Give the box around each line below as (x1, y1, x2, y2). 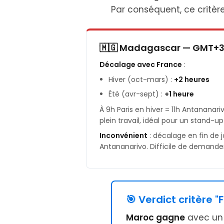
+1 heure (164, 89, 194, 99)
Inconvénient (99, 130, 147, 140)
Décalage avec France (99, 59, 182, 69)
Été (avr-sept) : (108, 89, 164, 99)
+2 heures (174, 74, 209, 84)
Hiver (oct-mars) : (108, 74, 174, 84)
